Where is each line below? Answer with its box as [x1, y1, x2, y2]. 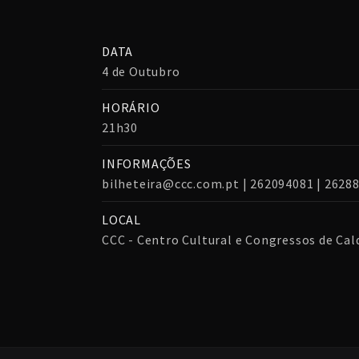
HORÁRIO [102, 99, 160, 116]
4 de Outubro [102, 63, 180, 80]
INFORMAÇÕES [102, 155, 192, 172]
